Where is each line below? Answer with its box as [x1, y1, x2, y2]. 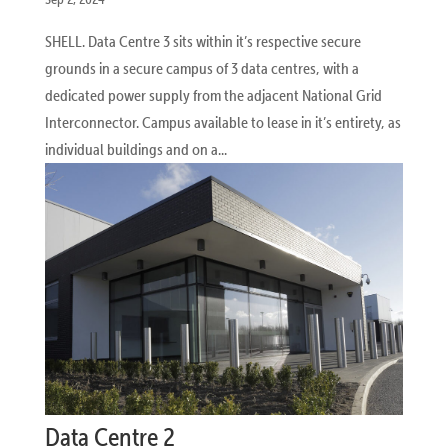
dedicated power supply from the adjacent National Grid [44, 84, 382, 105]
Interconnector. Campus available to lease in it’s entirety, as [44, 111, 401, 132]
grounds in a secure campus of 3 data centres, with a [44, 57, 359, 78]
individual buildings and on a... [44, 138, 227, 159]
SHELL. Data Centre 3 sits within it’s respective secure [44, 30, 361, 51]
